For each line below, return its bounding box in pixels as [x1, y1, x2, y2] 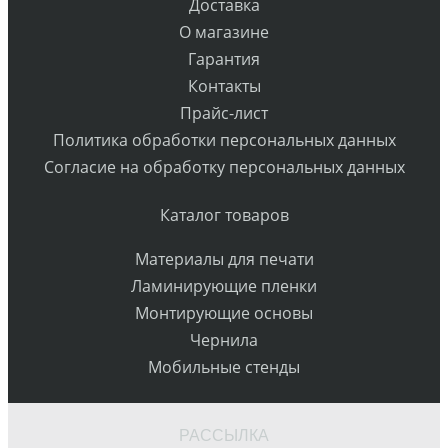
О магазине [179, 21, 269, 44]
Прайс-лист [180, 102, 268, 125]
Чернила [190, 328, 258, 351]
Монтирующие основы [135, 301, 313, 324]
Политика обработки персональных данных [52, 129, 396, 152]
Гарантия [188, 48, 260, 71]
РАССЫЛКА [179, 422, 269, 446]
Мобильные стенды [148, 355, 300, 378]
